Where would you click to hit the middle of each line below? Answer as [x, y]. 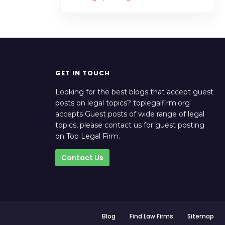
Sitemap [201, 216]
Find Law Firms [151, 216]
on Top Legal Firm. [87, 136]
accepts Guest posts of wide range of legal [130, 114]
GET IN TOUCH [82, 73]
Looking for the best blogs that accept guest [134, 92]
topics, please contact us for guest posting [130, 125]
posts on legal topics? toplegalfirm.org [122, 103]
